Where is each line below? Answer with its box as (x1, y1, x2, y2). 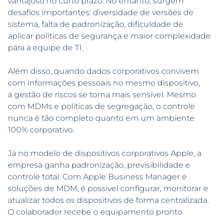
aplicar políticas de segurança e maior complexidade (8, 31, 211, 41)
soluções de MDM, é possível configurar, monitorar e (8, 184, 208, 194)
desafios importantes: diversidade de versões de (8, 8, 194, 18)
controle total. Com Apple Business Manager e (8, 172, 187, 182)
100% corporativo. (8, 125, 74, 135)
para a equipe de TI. (8, 43, 83, 53)
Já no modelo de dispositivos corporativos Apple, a (8, 149, 201, 158)
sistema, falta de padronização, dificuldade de (8, 20, 183, 29)
